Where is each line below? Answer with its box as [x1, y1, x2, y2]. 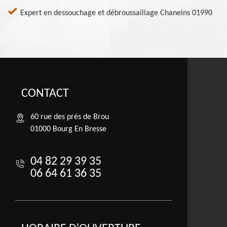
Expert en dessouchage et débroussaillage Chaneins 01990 [20, 9, 212, 18]
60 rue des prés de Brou [30, 113, 109, 122]
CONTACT [21, 88, 69, 100]
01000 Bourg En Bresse [30, 125, 106, 134]
